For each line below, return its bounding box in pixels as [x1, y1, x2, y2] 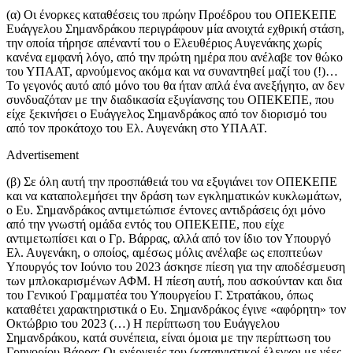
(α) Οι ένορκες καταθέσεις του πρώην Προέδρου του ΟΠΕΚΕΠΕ [6, 8, 336, 22]
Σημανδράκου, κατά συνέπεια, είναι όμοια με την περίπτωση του [6, 331, 331, 345]
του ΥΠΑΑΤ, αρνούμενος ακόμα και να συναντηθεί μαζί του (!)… [6, 65, 338, 79]
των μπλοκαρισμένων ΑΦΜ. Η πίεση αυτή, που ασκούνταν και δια [6, 274, 342, 288]
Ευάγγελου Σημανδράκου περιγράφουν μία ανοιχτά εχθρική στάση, [6, 22, 344, 36]
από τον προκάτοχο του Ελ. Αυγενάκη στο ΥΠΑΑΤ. [6, 121, 267, 136]
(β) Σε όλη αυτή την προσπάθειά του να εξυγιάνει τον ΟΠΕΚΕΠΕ [6, 175, 337, 189]
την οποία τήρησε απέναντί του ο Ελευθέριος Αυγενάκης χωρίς [6, 36, 321, 50]
